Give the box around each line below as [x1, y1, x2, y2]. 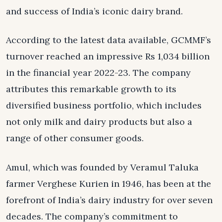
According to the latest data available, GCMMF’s [6, 34, 211, 46]
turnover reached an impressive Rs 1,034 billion [6, 51, 210, 62]
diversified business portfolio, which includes [6, 100, 202, 111]
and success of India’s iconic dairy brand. [6, 5, 183, 17]
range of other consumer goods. [6, 132, 144, 144]
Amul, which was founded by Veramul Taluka [6, 161, 199, 173]
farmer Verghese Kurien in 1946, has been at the [6, 177, 211, 189]
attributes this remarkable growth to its [6, 83, 176, 95]
